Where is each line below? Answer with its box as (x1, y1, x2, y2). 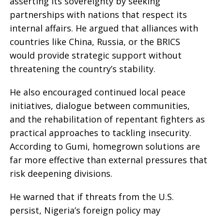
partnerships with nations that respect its (10, 9, 187, 21)
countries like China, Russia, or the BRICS (10, 36, 180, 48)
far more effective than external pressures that (10, 154, 207, 166)
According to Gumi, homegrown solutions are (10, 140, 200, 153)
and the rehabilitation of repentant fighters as (10, 113, 205, 125)
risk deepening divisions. (10, 168, 112, 180)
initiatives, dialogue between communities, (10, 100, 190, 112)
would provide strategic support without (10, 49, 182, 62)
